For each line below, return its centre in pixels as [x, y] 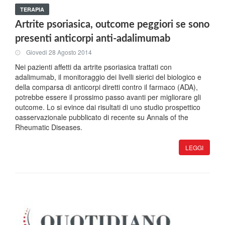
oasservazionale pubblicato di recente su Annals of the [102, 117]
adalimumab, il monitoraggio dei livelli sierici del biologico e [108, 77]
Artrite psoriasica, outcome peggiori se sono [112, 25]
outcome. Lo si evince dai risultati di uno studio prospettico [108, 107]
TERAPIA [32, 9]
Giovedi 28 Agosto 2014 [59, 52]
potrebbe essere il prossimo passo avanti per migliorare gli [108, 97]
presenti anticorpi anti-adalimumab [93, 39]
